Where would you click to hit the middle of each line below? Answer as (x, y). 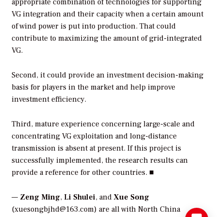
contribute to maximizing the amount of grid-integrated (107, 39)
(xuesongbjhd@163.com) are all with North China (96, 209)
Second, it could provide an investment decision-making (108, 75)
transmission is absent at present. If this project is (96, 148)
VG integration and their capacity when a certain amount (108, 14)
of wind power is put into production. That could (94, 26)
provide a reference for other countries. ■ (83, 172)
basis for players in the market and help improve (93, 87)
